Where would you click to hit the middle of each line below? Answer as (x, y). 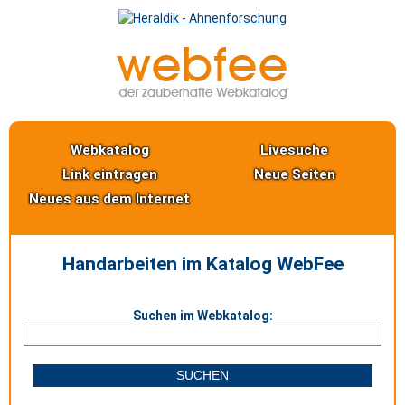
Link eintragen (109, 174)
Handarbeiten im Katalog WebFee (202, 264)
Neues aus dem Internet (110, 199)
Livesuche (295, 150)
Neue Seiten (294, 174)
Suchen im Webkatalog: (202, 316)
